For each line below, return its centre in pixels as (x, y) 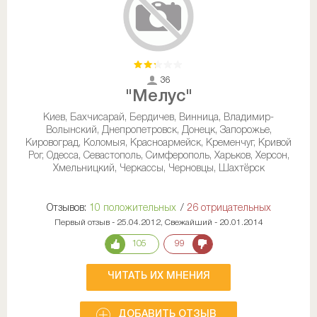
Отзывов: (66, 209)
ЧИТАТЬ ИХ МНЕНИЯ (159, 277)
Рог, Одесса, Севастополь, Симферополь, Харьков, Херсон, (158, 156)
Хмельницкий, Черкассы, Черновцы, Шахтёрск (158, 169)
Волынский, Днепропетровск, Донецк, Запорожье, (158, 131)
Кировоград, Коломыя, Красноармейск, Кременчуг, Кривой (158, 144)
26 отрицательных (229, 209)
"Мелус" (158, 97)
